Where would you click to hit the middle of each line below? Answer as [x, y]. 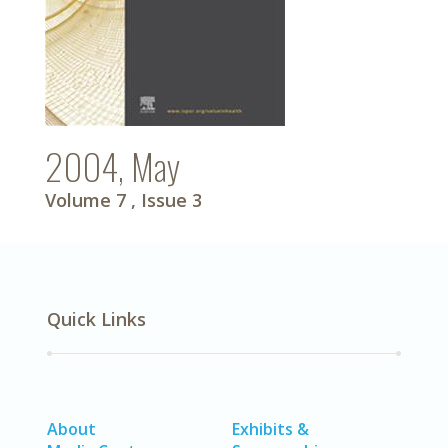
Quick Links [96, 318]
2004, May [112, 165]
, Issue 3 [166, 199]
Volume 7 [85, 199]
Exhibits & [270, 428]
